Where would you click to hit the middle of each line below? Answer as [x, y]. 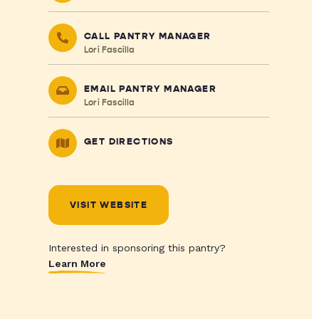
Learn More [77, 263]
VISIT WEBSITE [109, 205]
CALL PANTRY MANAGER [147, 36]
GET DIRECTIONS [129, 142]
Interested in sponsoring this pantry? [137, 248]
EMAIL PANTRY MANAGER [150, 89]
